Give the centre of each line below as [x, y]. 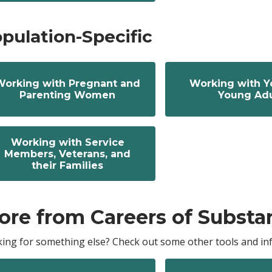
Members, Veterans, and [67, 154]
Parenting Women [67, 95]
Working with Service [67, 142]
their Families [67, 165]
